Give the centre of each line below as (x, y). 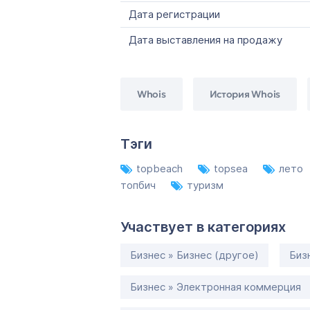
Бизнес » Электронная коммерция (216, 287)
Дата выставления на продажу (206, 40)
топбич (139, 185)
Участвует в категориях (203, 227)
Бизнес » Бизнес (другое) (194, 255)
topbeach (161, 168)
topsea (232, 168)
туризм (205, 185)
